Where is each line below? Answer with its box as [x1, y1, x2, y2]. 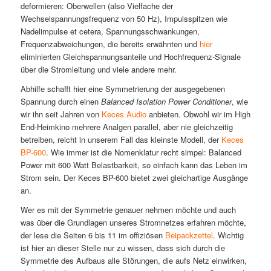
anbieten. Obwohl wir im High [146, 108, 250, 120]
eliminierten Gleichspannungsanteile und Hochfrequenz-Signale [20, 50, 241, 62]
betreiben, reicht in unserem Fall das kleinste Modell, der [20, 133, 221, 145]
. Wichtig [212, 229, 244, 241]
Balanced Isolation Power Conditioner [100, 95, 232, 107]
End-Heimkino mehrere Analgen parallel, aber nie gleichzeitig [20, 120, 233, 132]
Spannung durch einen [20, 95, 101, 107]
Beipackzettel [165, 229, 213, 241]
